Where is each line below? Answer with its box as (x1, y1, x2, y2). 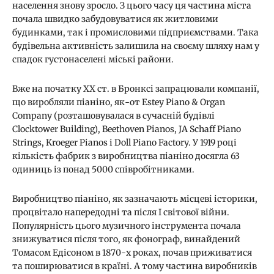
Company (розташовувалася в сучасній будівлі (12, 110, 215, 122)
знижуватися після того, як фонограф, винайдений (12, 234, 240, 245)
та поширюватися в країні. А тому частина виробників (12, 261, 257, 272)
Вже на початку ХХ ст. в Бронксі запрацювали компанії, (12, 83, 259, 95)
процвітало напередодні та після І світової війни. (12, 207, 229, 218)
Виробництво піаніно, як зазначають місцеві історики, (12, 193, 257, 205)
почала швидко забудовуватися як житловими (12, 13, 218, 25)
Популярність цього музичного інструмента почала (12, 220, 241, 232)
